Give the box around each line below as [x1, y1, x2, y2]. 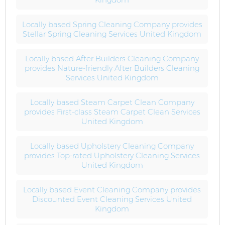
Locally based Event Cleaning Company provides [23, 185, 201, 194]
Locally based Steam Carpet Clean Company [30, 97, 194, 107]
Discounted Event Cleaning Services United [32, 194, 192, 204]
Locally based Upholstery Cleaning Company [30, 141, 194, 151]
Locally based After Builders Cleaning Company [25, 54, 199, 63]
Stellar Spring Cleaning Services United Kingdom [23, 29, 202, 39]
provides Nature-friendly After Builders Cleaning [25, 63, 200, 73]
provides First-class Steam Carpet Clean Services [24, 107, 200, 117]
